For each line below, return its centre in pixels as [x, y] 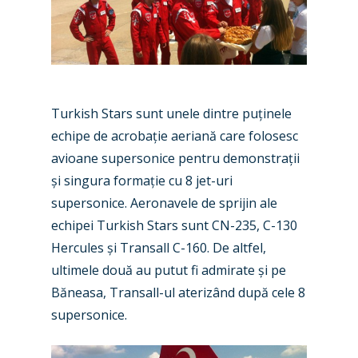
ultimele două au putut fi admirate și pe [169, 270]
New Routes [256, 315]
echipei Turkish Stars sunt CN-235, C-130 [174, 225]
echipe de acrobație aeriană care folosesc [175, 136]
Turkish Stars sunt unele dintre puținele [171, 113]
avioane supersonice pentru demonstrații [175, 158]
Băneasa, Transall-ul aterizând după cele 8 [178, 292]
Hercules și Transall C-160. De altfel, [159, 248]
